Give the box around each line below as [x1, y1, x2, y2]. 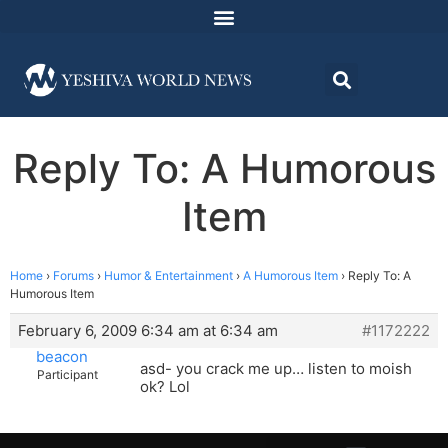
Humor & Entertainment [104, 268, 233, 284]
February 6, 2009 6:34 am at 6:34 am [18, 321, 278, 341]
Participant [37, 367, 98, 383]
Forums [53, 268, 94, 284]
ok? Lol [140, 377, 190, 397]
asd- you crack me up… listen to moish [140, 359, 412, 379]
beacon [35, 347, 88, 367]
